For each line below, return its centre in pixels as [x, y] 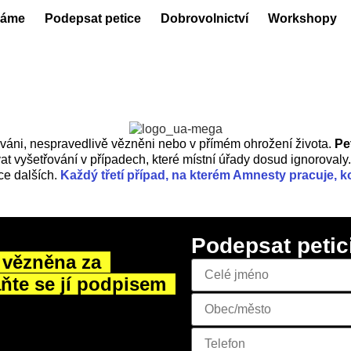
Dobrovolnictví [205, 18]
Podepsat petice [93, 18]
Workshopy [303, 18]
